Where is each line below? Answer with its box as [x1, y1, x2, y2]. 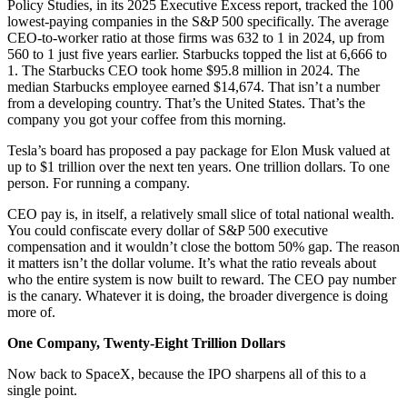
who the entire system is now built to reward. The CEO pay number [7, 271, 396, 287]
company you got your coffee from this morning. [7, 111, 286, 127]
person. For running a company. [7, 174, 190, 191]
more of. [7, 303, 55, 320]
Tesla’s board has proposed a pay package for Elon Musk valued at [7, 142, 390, 158]
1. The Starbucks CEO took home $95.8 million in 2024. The [7, 62, 360, 78]
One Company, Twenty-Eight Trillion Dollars [7, 334, 285, 351]
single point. [7, 382, 77, 398]
